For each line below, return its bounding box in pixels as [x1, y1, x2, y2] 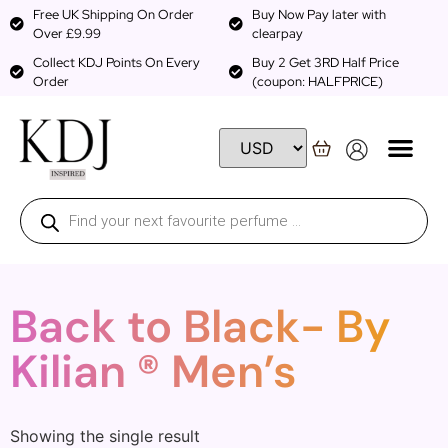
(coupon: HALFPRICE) [251, 73, 383, 90]
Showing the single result [10, 426, 200, 446]
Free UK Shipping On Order [32, 6, 194, 23]
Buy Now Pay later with [251, 6, 386, 23]
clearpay [251, 25, 303, 42]
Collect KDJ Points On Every [32, 54, 200, 71]
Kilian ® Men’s [10, 342, 297, 401]
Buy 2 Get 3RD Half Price [251, 54, 399, 71]
